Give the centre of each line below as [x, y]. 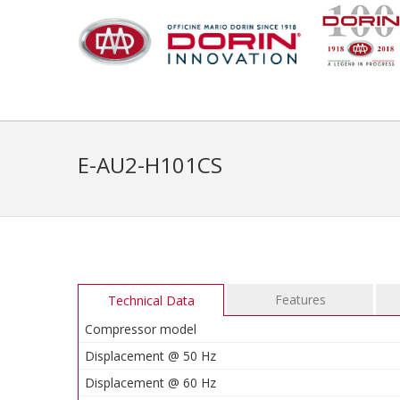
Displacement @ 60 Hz [150, 383]
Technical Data [151, 300]
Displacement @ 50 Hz [150, 356]
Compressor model [141, 329]
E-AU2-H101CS [150, 165]
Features [300, 300]
